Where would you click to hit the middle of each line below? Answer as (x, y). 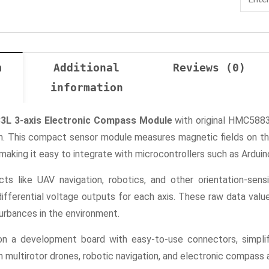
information (86, 87)
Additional (87, 68)
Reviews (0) (210, 68)
